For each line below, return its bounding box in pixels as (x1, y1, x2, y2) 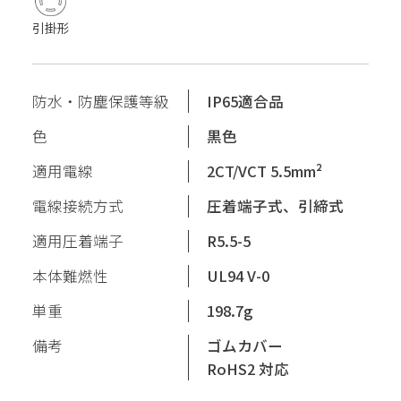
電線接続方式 (31, 194, 124, 217)
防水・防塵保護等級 (31, 90, 169, 112)
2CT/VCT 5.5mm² (207, 159, 323, 182)
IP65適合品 (207, 90, 285, 112)
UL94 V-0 (207, 264, 270, 286)
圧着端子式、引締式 (207, 194, 345, 217)
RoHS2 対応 (207, 357, 290, 380)
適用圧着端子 (31, 229, 124, 252)
